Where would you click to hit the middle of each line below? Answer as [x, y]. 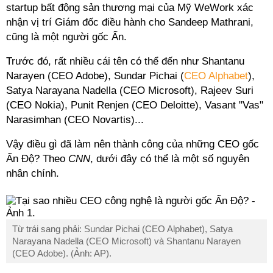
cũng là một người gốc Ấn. [66, 37]
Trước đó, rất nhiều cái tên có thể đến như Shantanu [125, 61]
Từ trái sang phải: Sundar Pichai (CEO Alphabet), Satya [122, 229]
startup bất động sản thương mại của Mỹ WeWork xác [130, 8]
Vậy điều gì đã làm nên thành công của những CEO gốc [133, 144]
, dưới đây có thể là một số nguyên [170, 159]
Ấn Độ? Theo [37, 159]
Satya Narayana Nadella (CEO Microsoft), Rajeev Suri [130, 90]
